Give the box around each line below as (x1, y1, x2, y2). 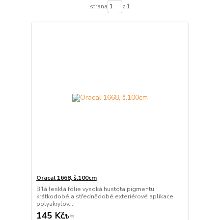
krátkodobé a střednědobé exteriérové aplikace (36, 192, 173, 200)
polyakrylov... (36, 199, 73, 208)
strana (89, 2, 108, 11)
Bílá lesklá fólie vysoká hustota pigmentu (36, 185, 154, 193)
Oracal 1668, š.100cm (36, 173, 97, 182)
